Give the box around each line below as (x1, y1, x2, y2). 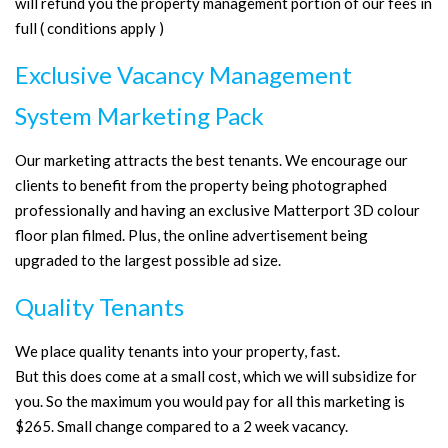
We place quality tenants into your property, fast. (15, 342, 340, 360)
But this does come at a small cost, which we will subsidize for (15, 367, 417, 385)
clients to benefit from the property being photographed (15, 176, 387, 194)
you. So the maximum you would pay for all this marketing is (15, 392, 405, 410)
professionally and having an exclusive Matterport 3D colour (15, 201, 420, 219)
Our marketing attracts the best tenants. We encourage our (15, 151, 408, 169)
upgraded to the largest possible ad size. (15, 251, 281, 269)
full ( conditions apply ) (15, 19, 164, 37)
